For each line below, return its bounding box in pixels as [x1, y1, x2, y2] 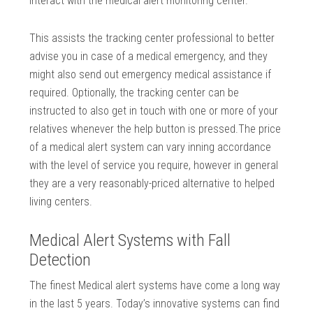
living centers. [29, 195, 93, 209]
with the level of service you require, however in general [29, 159, 279, 173]
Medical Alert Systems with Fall [29, 231, 231, 251]
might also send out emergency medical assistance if [29, 68, 272, 82]
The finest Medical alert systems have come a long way [29, 279, 281, 293]
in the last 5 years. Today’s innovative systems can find [29, 297, 280, 311]
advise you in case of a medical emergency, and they [29, 50, 268, 64]
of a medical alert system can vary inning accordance [29, 140, 272, 154]
